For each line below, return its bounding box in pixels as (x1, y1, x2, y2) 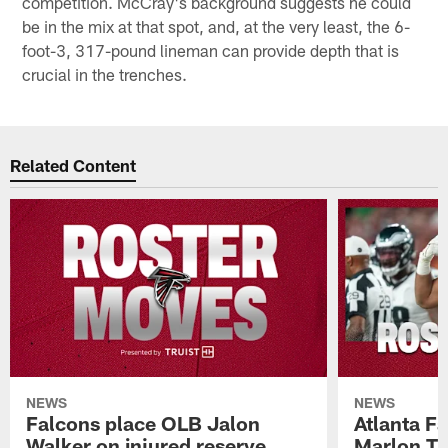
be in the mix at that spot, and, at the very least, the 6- (22, 15, 411, 36)
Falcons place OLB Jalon (26, 410, 261, 435)
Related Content (10, 155, 137, 176)
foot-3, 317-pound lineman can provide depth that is (22, 39, 400, 60)
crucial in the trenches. (22, 63, 188, 84)
